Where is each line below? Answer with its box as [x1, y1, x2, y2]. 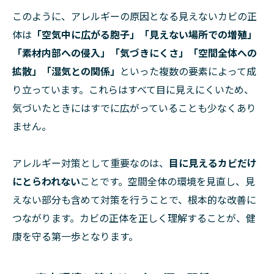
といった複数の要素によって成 [120, 64, 256, 79]
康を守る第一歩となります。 [12, 229, 138, 244]
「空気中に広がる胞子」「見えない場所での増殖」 [32, 27, 257, 42]
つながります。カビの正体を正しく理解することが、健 [12, 210, 256, 226]
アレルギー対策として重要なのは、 [12, 155, 169, 171]
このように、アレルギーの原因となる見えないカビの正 [12, 9, 257, 24]
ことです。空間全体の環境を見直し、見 [80, 174, 255, 189]
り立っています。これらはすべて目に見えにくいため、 [12, 82, 254, 97]
